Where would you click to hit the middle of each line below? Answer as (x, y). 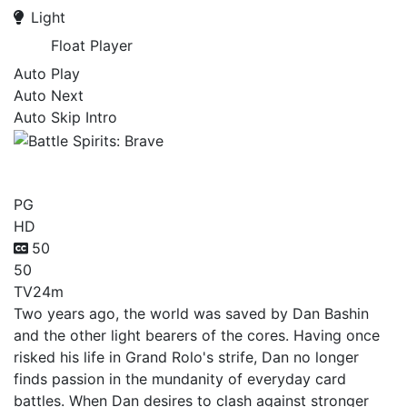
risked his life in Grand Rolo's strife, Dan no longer (186, 357)
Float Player (92, 45)
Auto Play (47, 74)
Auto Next (49, 95)
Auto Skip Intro (65, 117)
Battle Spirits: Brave (149, 168)
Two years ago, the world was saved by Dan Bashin (191, 313)
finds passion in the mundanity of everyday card (180, 378)
